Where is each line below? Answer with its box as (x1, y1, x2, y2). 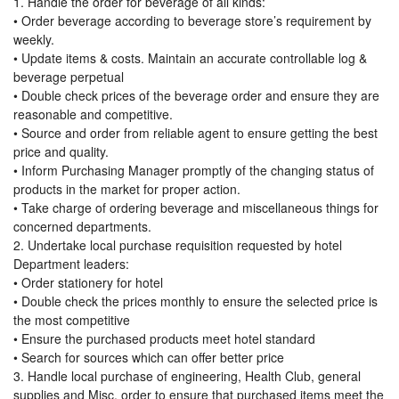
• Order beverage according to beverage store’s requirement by (13, 12, 371, 30)
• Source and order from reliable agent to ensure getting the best (13, 124, 378, 142)
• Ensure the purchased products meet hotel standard (13, 330, 315, 348)
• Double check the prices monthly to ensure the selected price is (13, 292, 378, 311)
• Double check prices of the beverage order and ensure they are (13, 86, 379, 105)
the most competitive (13, 311, 130, 330)
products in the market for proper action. (13, 180, 240, 199)
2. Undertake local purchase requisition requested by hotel (13, 236, 342, 255)
